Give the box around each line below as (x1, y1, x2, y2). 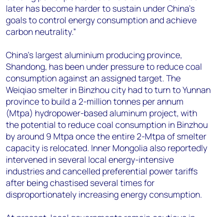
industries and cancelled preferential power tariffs (6, 165, 198, 177)
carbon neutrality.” (6, 26, 76, 37)
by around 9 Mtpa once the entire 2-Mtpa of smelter (6, 130, 206, 142)
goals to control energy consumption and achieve (6, 14, 197, 26)
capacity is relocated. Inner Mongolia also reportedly (6, 142, 207, 154)
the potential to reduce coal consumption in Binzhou (6, 119, 208, 130)
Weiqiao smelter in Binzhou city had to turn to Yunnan (6, 84, 211, 95)
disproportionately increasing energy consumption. (6, 188, 202, 200)
